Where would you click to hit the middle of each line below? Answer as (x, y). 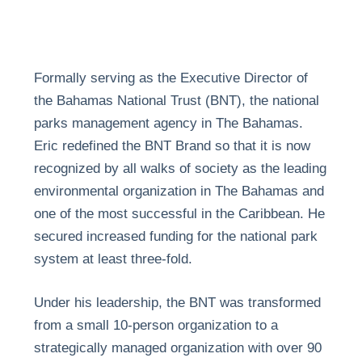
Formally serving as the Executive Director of (170, 78)
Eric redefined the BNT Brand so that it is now (172, 146)
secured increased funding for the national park (175, 237)
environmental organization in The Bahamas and (179, 192)
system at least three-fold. (113, 259)
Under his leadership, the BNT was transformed (177, 302)
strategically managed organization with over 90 (177, 347)
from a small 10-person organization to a (156, 325)
